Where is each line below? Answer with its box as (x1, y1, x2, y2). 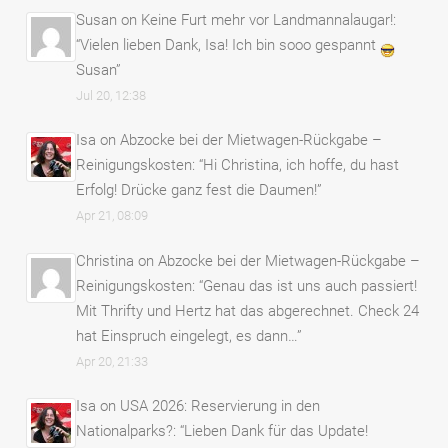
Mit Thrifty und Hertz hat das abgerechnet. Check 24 (76, 301, 420, 320)
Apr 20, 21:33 (76, 353, 149, 369)
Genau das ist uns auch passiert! (203, 276, 418, 295)
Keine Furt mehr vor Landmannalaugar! (141, 10, 394, 29)
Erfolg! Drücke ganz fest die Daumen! (76, 181, 318, 200)
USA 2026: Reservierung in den (120, 397, 321, 416)
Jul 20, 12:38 (76, 87, 147, 103)
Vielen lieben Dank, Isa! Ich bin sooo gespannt (80, 35, 381, 54)
